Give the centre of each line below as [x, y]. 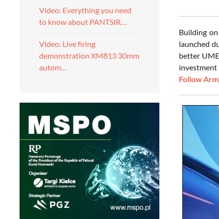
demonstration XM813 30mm [89, 55]
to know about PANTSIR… [83, 22]
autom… [53, 67]
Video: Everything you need [85, 10]
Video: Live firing [67, 44]
